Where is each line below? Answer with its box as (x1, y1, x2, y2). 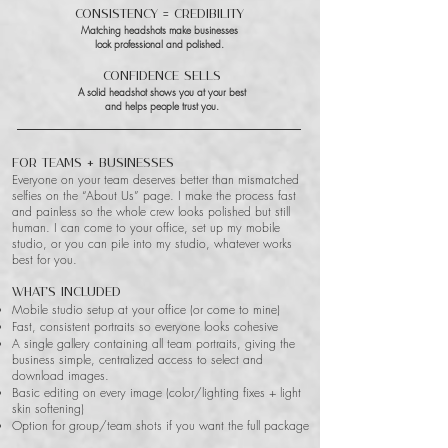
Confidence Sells (103, 71, 221, 82)
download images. (12, 367, 109, 384)
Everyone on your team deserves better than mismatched (12, 171, 299, 188)
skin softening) (12, 400, 84, 417)
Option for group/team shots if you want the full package (12, 417, 309, 434)
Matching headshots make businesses (80, 23, 238, 37)
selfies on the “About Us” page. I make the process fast (12, 187, 296, 204)
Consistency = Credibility (74, 9, 244, 20)
